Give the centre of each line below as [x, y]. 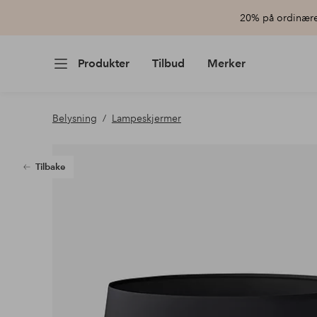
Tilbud [168, 63]
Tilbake [50, 167]
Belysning [74, 118]
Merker [226, 63]
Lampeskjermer [146, 118]
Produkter [103, 63]
